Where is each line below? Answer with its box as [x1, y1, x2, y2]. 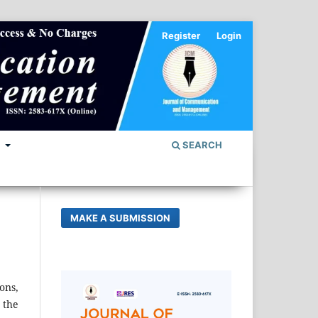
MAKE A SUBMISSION [70, 212, 171, 224]
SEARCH [180, 138, 222, 150]
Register [162, 29, 201, 41]
